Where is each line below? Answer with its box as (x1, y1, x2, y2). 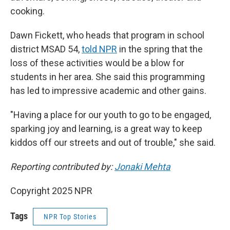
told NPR (82, 44, 117, 54)
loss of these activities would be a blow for (10, 57, 184, 68)
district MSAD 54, (10, 44, 82, 54)
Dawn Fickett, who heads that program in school (10, 30, 204, 41)
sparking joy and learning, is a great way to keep (10, 123, 202, 134)
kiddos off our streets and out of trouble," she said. (10, 137, 216, 148)
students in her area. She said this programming (10, 71, 205, 82)
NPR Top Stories (44, 213, 97, 221)
